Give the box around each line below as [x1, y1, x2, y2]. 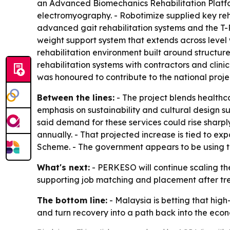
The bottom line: [37, 195, 107, 206]
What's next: [37, 162, 90, 173]
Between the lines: [37, 92, 114, 103]
